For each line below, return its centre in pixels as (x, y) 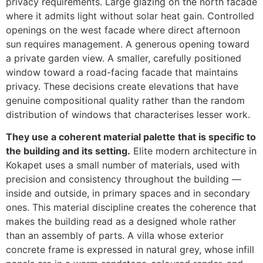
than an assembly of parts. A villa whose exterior (115, 236)
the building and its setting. (68, 151)
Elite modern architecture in (193, 151)
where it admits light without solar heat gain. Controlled (130, 16)
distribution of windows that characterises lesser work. (128, 114)
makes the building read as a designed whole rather (121, 222)
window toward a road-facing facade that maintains (122, 72)
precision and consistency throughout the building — (124, 179)
